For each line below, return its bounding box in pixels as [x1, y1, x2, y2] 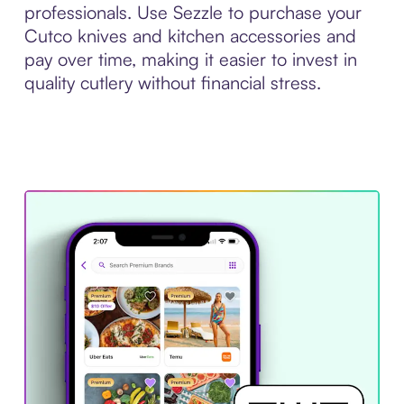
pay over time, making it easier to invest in [23, 47, 357, 70]
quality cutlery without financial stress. [23, 70, 321, 94]
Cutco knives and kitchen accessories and [23, 23, 356, 47]
